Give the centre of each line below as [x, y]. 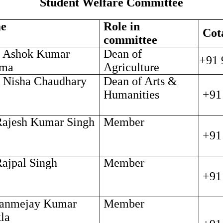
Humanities [131, 95]
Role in [121, 26]
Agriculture [131, 67]
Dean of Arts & [140, 81]
